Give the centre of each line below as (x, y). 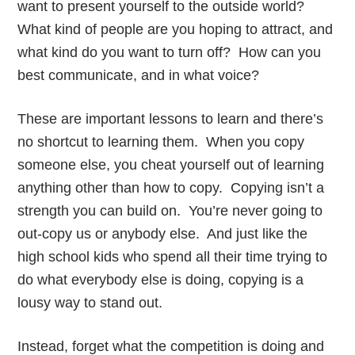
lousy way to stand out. (94, 303)
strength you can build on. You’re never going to (170, 211)
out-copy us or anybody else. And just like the (163, 234)
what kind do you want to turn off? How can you (170, 52)
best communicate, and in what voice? (143, 75)
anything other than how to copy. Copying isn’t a (171, 188)
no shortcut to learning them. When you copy (161, 142)
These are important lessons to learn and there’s (171, 119)
